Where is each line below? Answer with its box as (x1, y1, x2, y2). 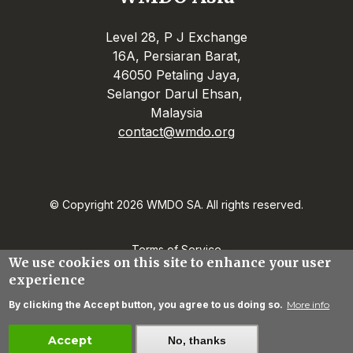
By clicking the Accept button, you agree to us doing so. (9, 299, 284, 310)
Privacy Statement (129, 270, 224, 284)
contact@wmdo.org (118, 124, 235, 139)
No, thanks (168, 334, 227, 347)
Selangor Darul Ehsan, (106, 86, 247, 102)
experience (9, 272, 86, 288)
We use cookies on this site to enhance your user (9, 255, 332, 270)
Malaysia (150, 105, 203, 121)
